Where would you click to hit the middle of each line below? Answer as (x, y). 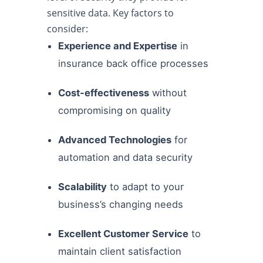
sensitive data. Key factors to (110, 13)
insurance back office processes (134, 63)
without (168, 93)
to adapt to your (146, 187)
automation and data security (126, 157)
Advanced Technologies (115, 140)
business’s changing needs (121, 204)
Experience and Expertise (118, 46)
